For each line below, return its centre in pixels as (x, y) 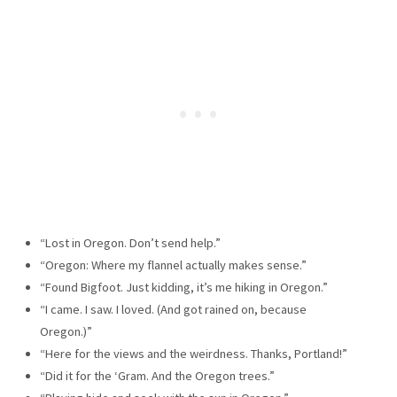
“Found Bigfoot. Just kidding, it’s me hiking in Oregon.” (183, 287)
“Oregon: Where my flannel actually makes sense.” (173, 265)
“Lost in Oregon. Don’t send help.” (130, 242)
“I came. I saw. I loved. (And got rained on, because (173, 309)
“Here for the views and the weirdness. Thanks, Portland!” (193, 353)
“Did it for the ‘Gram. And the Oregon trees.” (157, 375)
